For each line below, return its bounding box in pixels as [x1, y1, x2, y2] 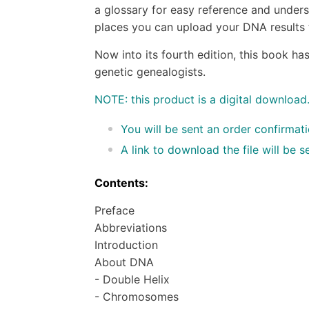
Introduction [94, 237, 158, 252]
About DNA [94, 255, 154, 269]
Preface [94, 203, 134, 217]
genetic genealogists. [94, 64, 206, 79]
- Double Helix [94, 272, 170, 286]
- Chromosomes [94, 289, 179, 303]
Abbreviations [94, 220, 167, 235]
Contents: [94, 175, 148, 190]
